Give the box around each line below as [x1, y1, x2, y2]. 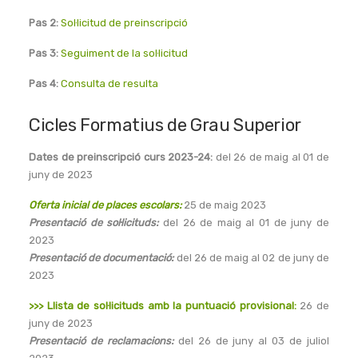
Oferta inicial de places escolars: [29, 199, 181, 211]
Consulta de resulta [61, 78, 158, 89]
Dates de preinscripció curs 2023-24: [29, 151, 213, 163]
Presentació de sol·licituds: [29, 217, 159, 229]
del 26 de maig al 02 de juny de [173, 252, 330, 264]
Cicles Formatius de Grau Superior [29, 114, 301, 136]
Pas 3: [29, 47, 58, 59]
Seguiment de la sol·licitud [61, 47, 188, 59]
